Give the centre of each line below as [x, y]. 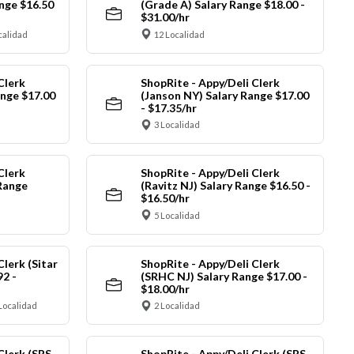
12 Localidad [179, 34]
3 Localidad [177, 125]
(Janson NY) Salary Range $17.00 [224, 95]
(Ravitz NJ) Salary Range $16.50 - [225, 186]
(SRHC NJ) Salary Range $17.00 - [224, 276]
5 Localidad [177, 215]
